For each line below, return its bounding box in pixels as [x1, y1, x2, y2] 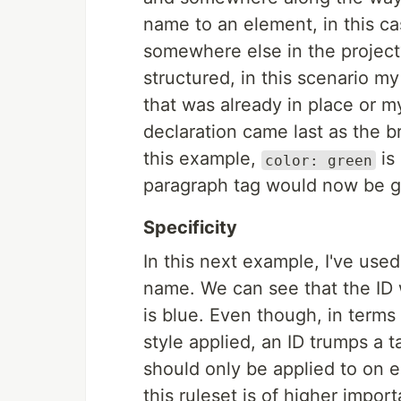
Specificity [143, 217, 237, 239]
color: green [265, 151, 372, 169]
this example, [143, 148, 261, 170]
